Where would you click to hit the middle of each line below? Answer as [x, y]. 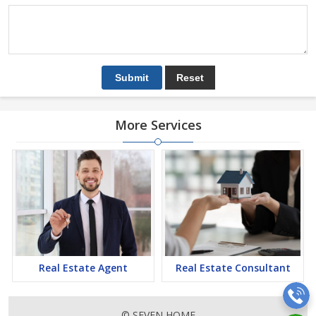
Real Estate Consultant [233, 268]
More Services [158, 125]
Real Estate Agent [83, 268]
